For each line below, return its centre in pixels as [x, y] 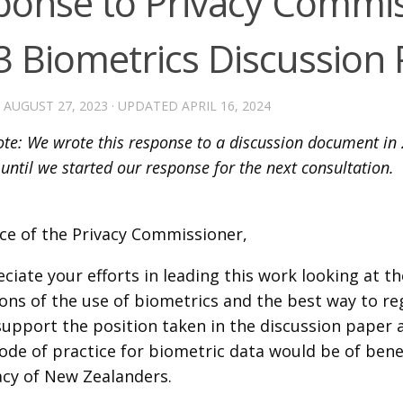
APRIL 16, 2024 [226, 105]
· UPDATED [145, 105]
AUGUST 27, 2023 [56, 105]
